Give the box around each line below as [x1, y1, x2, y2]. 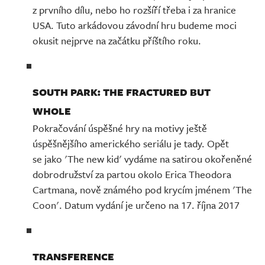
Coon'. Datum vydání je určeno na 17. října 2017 [33, 197, 240, 212]
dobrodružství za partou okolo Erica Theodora [33, 166, 231, 182]
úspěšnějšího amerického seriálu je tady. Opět [33, 135, 229, 151]
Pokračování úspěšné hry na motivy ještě [33, 120, 207, 135]
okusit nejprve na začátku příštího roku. [33, 33, 201, 48]
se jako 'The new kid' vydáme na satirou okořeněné [33, 151, 252, 166]
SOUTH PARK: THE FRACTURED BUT [33, 84, 211, 99]
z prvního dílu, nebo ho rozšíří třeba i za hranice [33, 2, 236, 17]
